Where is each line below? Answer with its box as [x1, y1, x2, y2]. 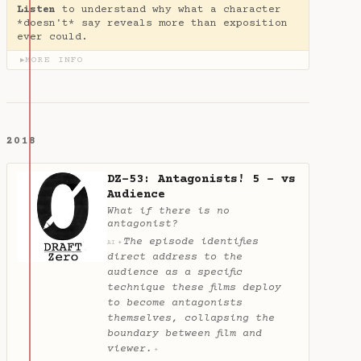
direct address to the [107, 251, 243, 263]
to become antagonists [107, 297, 243, 309]
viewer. [107, 343, 152, 355]
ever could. [17, 31, 88, 43]
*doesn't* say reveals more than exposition [17, 17, 288, 29]
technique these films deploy [107, 282, 281, 294]
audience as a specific [107, 267, 243, 279]
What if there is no [107, 205, 230, 217]
